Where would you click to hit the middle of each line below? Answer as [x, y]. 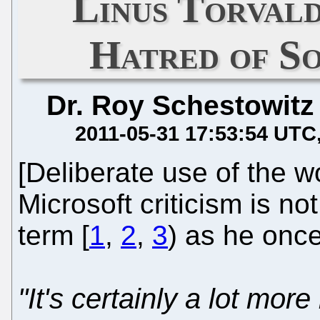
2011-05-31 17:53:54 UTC [196, 133]
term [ [54, 235]
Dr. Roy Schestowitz [180, 105]
